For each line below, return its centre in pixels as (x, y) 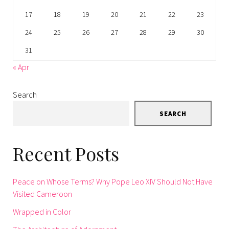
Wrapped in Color (42, 212)
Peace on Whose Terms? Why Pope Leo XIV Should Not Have (113, 182)
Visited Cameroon (42, 194)
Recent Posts (66, 154)
